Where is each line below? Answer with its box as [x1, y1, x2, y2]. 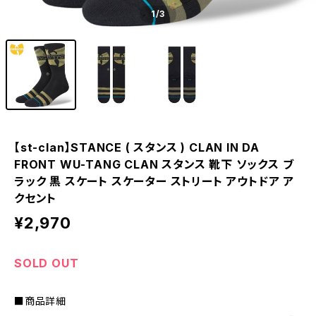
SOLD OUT [14, 256, 79, 270]
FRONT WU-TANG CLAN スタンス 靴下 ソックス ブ [14, 157, 294, 171]
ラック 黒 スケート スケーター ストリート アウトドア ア [14, 174, 294, 188]
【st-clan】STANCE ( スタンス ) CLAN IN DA [14, 140, 260, 154]
